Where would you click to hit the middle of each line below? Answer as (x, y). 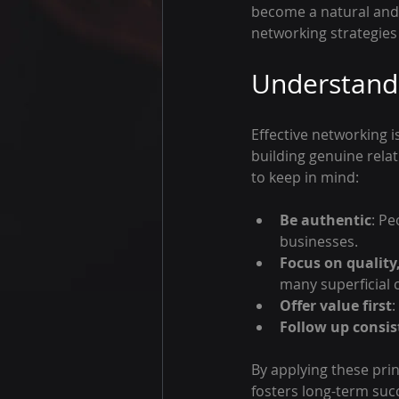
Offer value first (336, 305)
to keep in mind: (305, 177)
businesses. (319, 241)
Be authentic (326, 220)
